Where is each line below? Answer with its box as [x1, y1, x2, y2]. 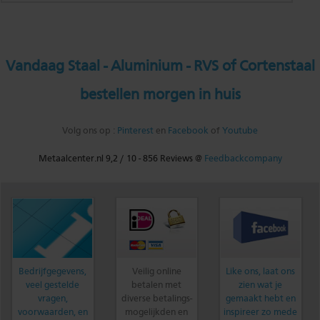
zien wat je [239, 281, 283, 290]
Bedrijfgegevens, [19, 267, 87, 276]
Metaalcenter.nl [38, 154, 104, 164]
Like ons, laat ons [226, 267, 296, 276]
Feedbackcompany [204, 154, 282, 164]
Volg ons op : [62, 126, 117, 136]
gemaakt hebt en [225, 294, 296, 304]
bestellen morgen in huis [79, 88, 241, 103]
